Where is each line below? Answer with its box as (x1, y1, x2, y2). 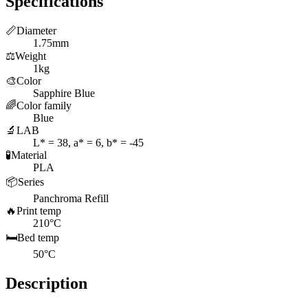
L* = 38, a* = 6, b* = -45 (33, 136, 144, 148)
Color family (16, 99, 71, 111)
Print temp (16, 204, 61, 217)
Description (5, 274, 87, 292)
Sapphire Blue (33, 87, 95, 99)
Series (18, 175, 44, 188)
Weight (15, 49, 46, 62)
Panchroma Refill (33, 192, 109, 204)
